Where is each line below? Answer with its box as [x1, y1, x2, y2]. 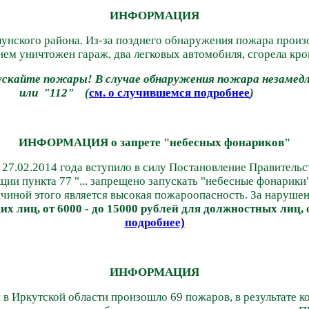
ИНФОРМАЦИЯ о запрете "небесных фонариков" [19, 135, 290, 149]
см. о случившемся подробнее [89, 86, 250, 99]
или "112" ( [19, 86, 89, 99]
